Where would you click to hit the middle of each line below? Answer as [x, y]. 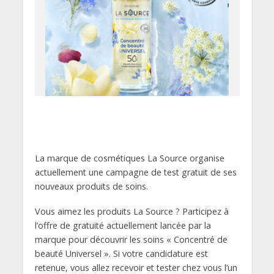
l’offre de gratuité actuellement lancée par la [123, 225]
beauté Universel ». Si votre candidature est [121, 253]
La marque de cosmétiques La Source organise [129, 158]
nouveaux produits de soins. [91, 186]
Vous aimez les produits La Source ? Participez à [131, 211]
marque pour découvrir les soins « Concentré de [131, 239]
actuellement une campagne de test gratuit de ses [135, 172]
